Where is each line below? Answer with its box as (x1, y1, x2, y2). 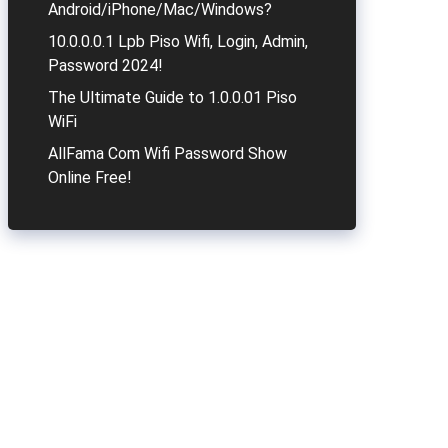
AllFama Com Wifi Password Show (48, 144, 287, 163)
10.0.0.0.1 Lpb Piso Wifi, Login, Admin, (48, 32, 308, 51)
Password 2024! (48, 56, 163, 75)
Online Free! (48, 168, 132, 187)
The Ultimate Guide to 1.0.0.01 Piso (48, 88, 297, 107)
